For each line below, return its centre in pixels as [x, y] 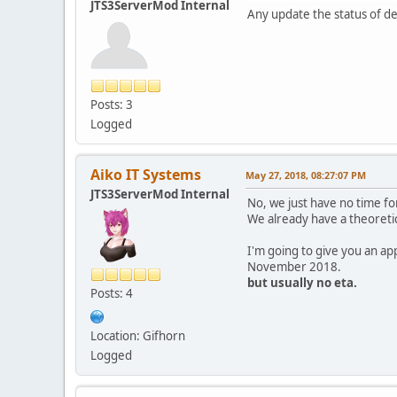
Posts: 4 [112, 293]
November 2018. [294, 266]
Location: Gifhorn [138, 335]
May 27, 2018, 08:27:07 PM [306, 175]
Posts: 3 [112, 104]
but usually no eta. [302, 282]
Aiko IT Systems [146, 174]
